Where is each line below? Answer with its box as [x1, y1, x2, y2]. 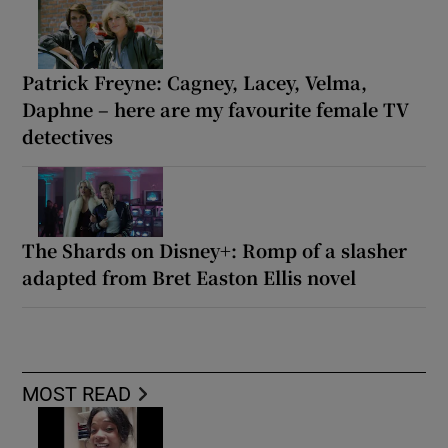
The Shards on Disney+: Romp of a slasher [22, 236, 408, 263]
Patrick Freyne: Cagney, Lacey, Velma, [22, 68, 368, 95]
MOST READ [22, 383, 132, 404]
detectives [22, 122, 114, 149]
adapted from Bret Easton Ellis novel [22, 263, 357, 290]
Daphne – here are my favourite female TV [22, 95, 410, 122]
